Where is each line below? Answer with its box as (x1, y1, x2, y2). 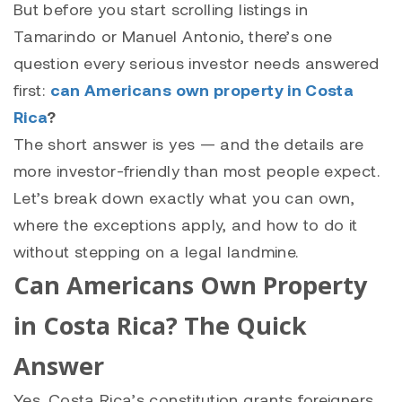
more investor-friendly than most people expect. (13, 161, 380, 181)
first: (13, 80, 50, 100)
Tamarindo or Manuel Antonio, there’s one (13, 26, 333, 47)
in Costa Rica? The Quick (13, 309, 307, 343)
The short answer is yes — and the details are (13, 134, 364, 154)
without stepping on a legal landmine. (13, 241, 299, 262)
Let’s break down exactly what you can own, (13, 188, 355, 208)
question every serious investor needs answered (13, 53, 380, 74)
